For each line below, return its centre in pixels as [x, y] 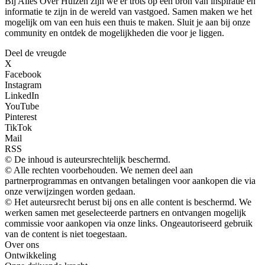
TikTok [18, 127]
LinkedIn [22, 95]
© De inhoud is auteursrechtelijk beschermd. [88, 159]
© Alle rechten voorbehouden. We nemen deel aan [99, 170]
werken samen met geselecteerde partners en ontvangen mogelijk [125, 212]
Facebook [23, 74]
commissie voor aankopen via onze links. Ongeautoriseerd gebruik [129, 223]
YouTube [22, 106]
